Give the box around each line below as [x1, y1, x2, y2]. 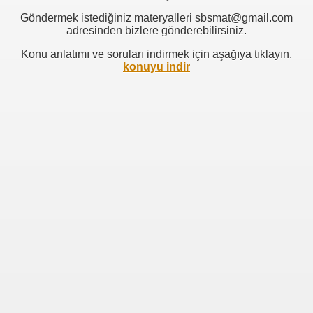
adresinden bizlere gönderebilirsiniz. [66, 24, 247, 36]
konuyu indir [123, 61, 190, 73]
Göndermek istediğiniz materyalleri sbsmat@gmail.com [20, 12, 293, 24]
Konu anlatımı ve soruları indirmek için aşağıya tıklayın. [21, 48, 292, 60]
